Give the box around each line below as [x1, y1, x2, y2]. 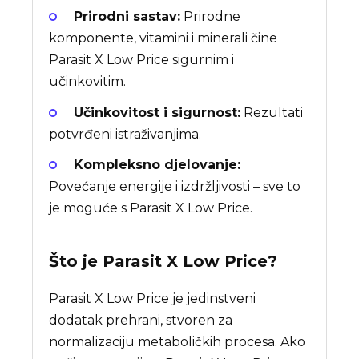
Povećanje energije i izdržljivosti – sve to [49, 178, 301, 194]
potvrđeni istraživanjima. [49, 126, 202, 142]
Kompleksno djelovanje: [74, 156, 241, 172]
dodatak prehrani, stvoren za [49, 312, 233, 328]
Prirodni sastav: [74, 9, 181, 25]
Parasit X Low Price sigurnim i [49, 52, 235, 68]
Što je [49, 251, 103, 271]
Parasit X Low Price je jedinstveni [49, 290, 256, 306]
